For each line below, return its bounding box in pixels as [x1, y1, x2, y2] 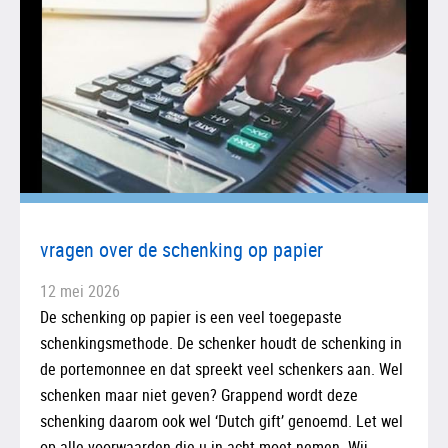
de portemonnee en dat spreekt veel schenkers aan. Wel [40, 357, 403, 380]
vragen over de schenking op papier [40, 235, 323, 263]
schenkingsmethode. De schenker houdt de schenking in [40, 331, 402, 354]
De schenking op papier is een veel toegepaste [40, 305, 342, 328]
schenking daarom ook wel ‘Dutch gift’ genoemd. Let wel [40, 409, 403, 432]
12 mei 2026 [40, 279, 120, 302]
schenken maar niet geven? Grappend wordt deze [40, 383, 358, 406]
